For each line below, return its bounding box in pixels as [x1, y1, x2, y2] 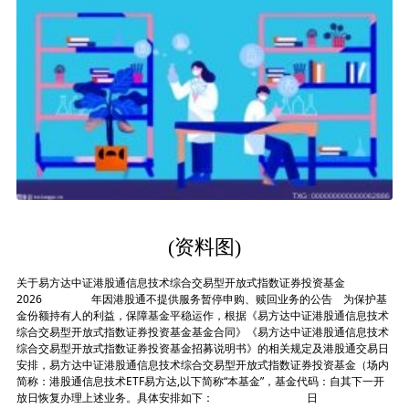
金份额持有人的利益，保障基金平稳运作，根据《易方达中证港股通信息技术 [16, 308, 389, 324]
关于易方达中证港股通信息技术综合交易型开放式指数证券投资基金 [16, 275, 345, 291]
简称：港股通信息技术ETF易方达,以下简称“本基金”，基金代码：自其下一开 [16, 373, 384, 390]
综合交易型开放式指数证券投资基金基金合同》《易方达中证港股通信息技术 [16, 324, 389, 341]
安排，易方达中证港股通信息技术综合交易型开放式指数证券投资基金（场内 [16, 357, 389, 373]
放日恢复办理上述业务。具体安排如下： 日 [16, 390, 318, 406]
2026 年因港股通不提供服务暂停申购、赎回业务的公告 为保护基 [16, 291, 387, 308]
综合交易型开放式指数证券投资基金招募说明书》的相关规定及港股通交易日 [16, 341, 389, 357]
